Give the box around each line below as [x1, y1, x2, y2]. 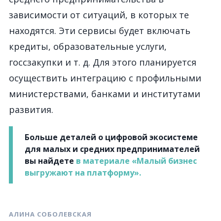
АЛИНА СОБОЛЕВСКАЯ [9, 210, 92, 219]
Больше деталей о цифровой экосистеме [25, 132, 198, 143]
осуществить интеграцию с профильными [9, 72, 201, 84]
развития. [9, 104, 53, 115]
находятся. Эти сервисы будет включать [9, 25, 190, 37]
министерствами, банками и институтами [9, 88, 200, 100]
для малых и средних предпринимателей [25, 144, 200, 154]
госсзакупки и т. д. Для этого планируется [9, 56, 196, 68]
